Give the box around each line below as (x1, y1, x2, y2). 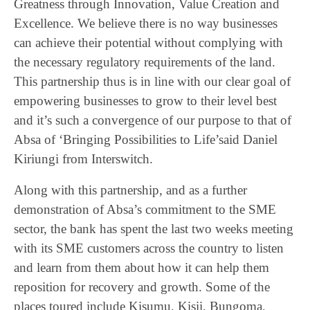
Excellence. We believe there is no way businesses (14, 16, 277, 30)
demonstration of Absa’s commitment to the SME (14, 202, 276, 217)
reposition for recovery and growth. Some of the (14, 280, 270, 294)
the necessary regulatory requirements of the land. (14, 55, 275, 69)
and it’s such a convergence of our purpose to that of (14, 113, 291, 127)
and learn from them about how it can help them (14, 260, 269, 275)
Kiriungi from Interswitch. (14, 152, 153, 166)
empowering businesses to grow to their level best (14, 93, 277, 108)
